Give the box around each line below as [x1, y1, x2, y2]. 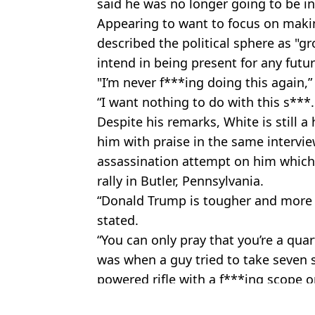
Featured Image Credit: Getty [97, 288, 251, 304]
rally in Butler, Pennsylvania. [97, 172, 264, 189]
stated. [97, 211, 139, 229]
